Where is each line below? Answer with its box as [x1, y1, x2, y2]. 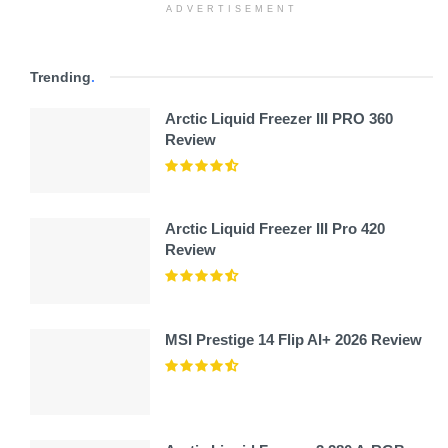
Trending [30, 68, 91, 85]
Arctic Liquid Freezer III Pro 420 [165, 220, 385, 238]
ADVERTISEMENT [165, 3, 298, 14]
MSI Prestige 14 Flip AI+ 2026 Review [165, 331, 422, 349]
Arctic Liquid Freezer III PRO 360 [165, 109, 393, 127]
